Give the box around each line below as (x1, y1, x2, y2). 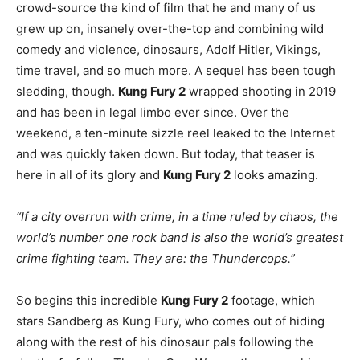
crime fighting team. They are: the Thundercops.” (16, 251, 295, 267)
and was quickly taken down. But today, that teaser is (16, 146, 315, 162)
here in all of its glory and (16, 167, 163, 183)
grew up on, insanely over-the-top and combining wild (16, 21, 324, 37)
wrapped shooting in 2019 (186, 84, 336, 100)
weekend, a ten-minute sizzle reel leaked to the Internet (16, 125, 335, 141)
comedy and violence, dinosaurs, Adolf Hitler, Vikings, (16, 42, 321, 58)
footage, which (228, 292, 315, 309)
